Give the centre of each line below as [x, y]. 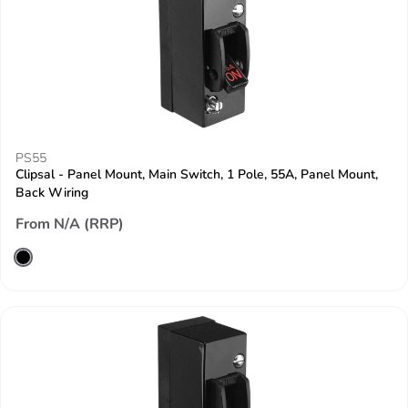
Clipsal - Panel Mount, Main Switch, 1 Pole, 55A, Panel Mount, [197, 174]
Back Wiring [52, 193]
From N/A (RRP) [70, 224]
